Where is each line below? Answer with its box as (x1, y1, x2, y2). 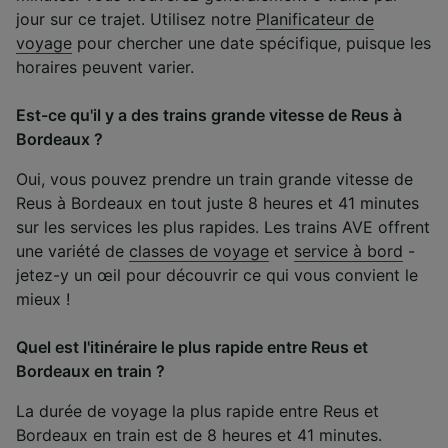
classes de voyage (129, 240, 269, 261)
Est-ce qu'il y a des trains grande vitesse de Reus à (16, 104, 402, 125)
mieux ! (16, 288, 70, 309)
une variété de (16, 240, 129, 261)
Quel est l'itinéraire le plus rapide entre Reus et (16, 336, 368, 357)
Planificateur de (256, 8, 374, 29)
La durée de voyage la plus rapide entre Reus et (16, 400, 379, 421)
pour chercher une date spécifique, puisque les (72, 32, 431, 53)
